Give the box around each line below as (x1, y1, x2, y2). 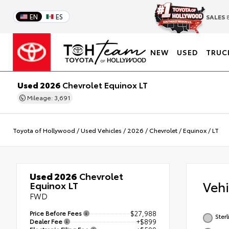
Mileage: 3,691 (26, 93, 71, 102)
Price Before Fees (30, 209, 83, 217)
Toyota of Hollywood (13, 125, 75, 134)
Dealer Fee (30, 216, 64, 225)
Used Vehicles (81, 125, 122, 134)
